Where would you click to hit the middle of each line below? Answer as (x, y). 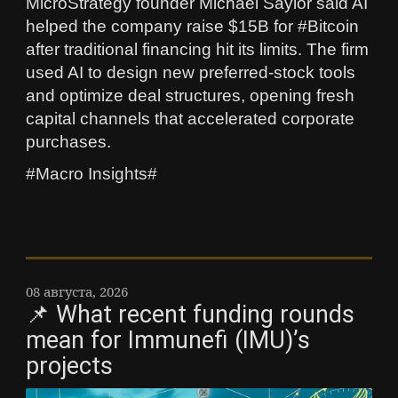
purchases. (68, 142)
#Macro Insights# (92, 174)
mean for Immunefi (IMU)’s (168, 341)
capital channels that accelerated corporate (190, 119)
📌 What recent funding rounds (190, 315)
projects (69, 366)
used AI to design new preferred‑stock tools (191, 73)
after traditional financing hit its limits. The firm (197, 50)
